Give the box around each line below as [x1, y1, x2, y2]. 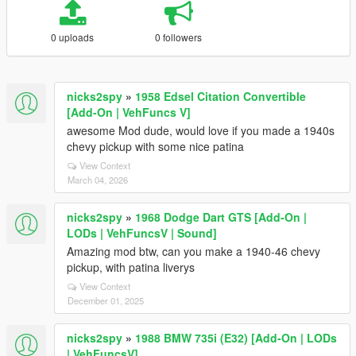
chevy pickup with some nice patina [67, 138, 244, 154]
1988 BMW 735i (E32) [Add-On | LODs [135, 330, 337, 346]
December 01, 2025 [68, 294, 144, 307]
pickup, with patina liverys [67, 259, 195, 275]
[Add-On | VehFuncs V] [67, 104, 191, 120]
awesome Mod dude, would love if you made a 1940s [67, 122, 335, 138]
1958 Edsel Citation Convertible [135, 88, 306, 104]
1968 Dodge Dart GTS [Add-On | [135, 209, 307, 225]
